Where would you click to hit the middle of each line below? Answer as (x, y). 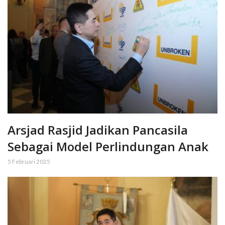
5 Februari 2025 (29, 162)
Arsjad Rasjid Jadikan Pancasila (98, 130)
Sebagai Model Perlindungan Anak (108, 147)
